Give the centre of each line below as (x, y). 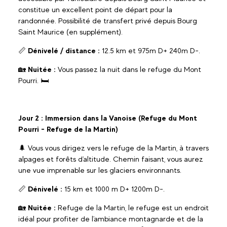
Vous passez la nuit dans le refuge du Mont (128, 69)
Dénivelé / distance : (64, 50)
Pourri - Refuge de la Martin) (68, 129)
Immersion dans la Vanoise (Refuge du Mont (121, 118)
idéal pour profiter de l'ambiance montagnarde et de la (111, 219)
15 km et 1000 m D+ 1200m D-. (113, 189)
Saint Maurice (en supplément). (70, 32)
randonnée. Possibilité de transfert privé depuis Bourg (108, 21)
